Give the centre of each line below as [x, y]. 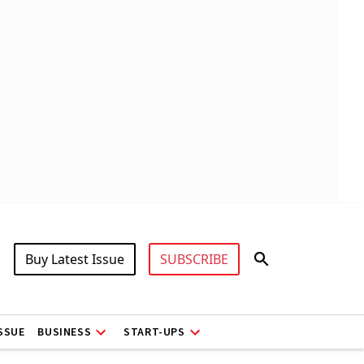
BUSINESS [65, 332]
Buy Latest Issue [75, 259]
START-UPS [154, 332]
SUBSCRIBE [194, 259]
